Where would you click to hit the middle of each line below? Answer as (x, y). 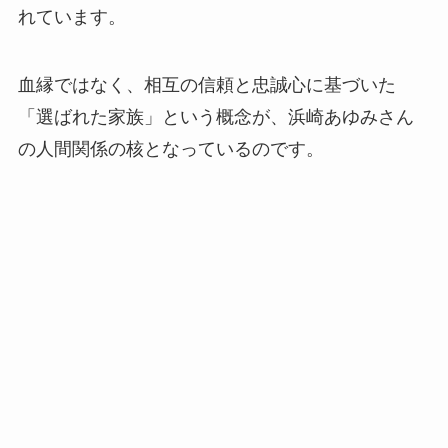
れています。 (71, 17)
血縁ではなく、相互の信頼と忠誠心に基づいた (206, 85)
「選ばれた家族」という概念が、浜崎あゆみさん (215, 117)
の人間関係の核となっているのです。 (170, 149)
